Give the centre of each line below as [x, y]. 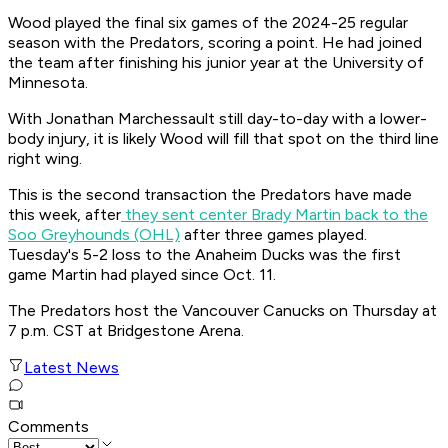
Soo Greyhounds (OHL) [94, 235]
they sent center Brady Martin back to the [274, 215]
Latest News [71, 368]
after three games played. [273, 235]
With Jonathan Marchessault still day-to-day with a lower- [217, 119]
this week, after [64, 215]
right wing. [47, 159]
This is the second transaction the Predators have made [210, 195]
